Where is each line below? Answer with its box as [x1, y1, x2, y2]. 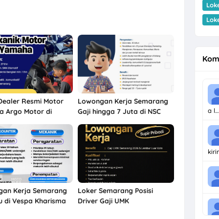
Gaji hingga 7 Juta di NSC [77, 107, 161, 116]
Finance [77, 117, 103, 127]
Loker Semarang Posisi [77, 186, 153, 196]
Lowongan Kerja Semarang [77, 97, 168, 106]
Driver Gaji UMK [77, 197, 129, 206]
